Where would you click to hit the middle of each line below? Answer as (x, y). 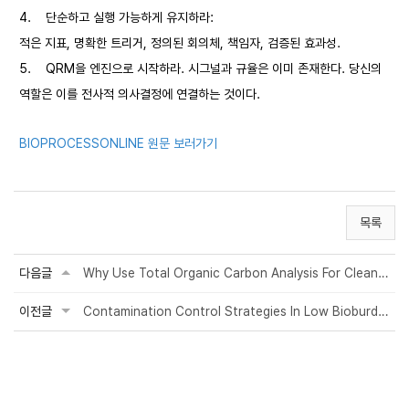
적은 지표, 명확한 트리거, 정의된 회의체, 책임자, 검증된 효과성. (180, 43)
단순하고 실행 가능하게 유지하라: (131, 17)
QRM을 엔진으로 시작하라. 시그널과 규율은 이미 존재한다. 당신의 (214, 68)
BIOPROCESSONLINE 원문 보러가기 (118, 143)
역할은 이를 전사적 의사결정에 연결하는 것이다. (140, 94)
